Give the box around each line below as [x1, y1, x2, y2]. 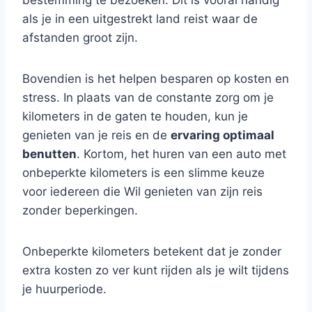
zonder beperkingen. [22, 203, 138, 217]
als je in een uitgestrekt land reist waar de [22, 12, 258, 26]
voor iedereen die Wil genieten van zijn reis [22, 185, 263, 198]
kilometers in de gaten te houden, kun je [22, 109, 248, 123]
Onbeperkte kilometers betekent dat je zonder [22, 244, 281, 258]
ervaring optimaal [171, 128, 274, 142]
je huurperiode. [22, 282, 107, 296]
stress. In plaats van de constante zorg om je [22, 91, 274, 104]
